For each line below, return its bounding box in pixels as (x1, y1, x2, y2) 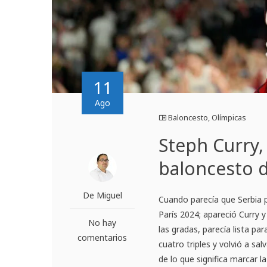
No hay (88, 217, 117, 229)
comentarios (77, 232, 128, 244)
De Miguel (82, 190, 122, 201)
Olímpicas (212, 112, 247, 123)
